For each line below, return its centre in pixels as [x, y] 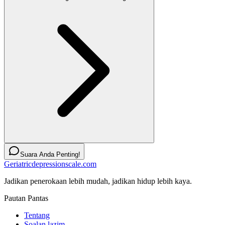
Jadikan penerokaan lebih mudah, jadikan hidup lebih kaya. [98, 181]
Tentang [37, 215]
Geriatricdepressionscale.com [50, 164]
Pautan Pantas [26, 198]
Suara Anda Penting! [50, 155]
